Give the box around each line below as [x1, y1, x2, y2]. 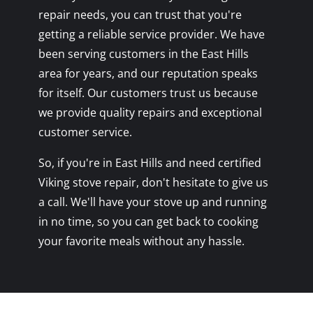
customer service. [38, 124, 132, 140]
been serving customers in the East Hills [38, 45, 249, 61]
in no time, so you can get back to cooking [38, 213, 259, 229]
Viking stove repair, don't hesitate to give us [38, 174, 268, 190]
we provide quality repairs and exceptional [38, 104, 262, 120]
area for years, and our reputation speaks [38, 65, 258, 81]
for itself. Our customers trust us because [38, 85, 258, 101]
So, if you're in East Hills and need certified [38, 154, 261, 170]
